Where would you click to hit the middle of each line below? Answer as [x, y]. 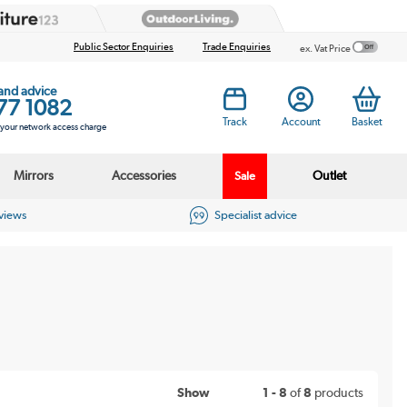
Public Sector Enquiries [124, 47]
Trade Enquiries [237, 47]
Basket [367, 122]
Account [301, 122]
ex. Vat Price [326, 48]
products [337, 393]
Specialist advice [255, 215]
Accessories [144, 176]
